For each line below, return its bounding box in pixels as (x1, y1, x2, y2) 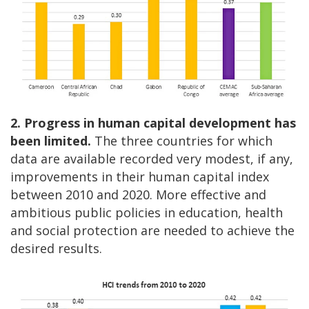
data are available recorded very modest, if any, (10, 150, 293, 168)
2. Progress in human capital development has (10, 114, 296, 132)
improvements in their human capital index (10, 168, 269, 186)
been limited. (10, 132, 91, 150)
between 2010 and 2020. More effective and (10, 186, 266, 203)
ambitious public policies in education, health (10, 204, 283, 221)
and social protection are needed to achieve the (10, 222, 295, 239)
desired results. (10, 240, 102, 257)
